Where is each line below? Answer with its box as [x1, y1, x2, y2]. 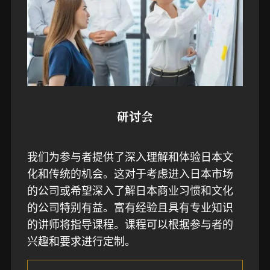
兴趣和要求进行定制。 [27, 233, 136, 249]
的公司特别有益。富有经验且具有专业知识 [27, 199, 233, 215]
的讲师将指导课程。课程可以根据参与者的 [27, 216, 233, 232]
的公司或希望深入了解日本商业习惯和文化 [27, 182, 233, 198]
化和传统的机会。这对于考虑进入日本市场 [27, 165, 233, 181]
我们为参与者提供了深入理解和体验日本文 [27, 148, 233, 165]
